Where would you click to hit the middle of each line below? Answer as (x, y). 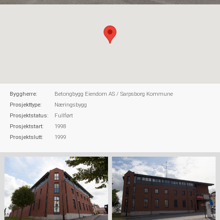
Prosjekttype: (26, 105)
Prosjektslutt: (27, 137)
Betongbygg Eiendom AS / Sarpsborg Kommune (114, 94)
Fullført (64, 116)
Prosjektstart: (27, 126)
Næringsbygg (71, 105)
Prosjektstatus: (29, 116)
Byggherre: (24, 94)
